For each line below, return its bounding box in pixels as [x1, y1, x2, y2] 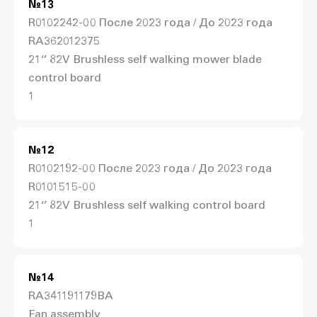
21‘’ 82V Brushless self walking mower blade [28, 54, 262, 66]
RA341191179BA [28, 291, 113, 302]
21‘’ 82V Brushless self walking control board [28, 200, 265, 212]
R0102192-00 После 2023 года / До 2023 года [28, 163, 272, 175]
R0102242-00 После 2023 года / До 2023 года [28, 18, 272, 29]
